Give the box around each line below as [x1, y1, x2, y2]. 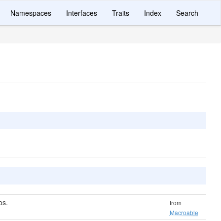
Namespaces [10, 8, 51, 18]
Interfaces [66, 8, 97, 18]
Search [176, 8, 198, 18]
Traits [112, 8, 129, 18]
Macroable [169, 208, 198, 217]
